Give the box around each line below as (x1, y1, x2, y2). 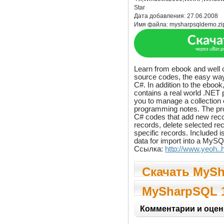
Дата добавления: (134, 12, 187, 19)
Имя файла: (134, 21, 170, 28)
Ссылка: (134, 144, 165, 153)
